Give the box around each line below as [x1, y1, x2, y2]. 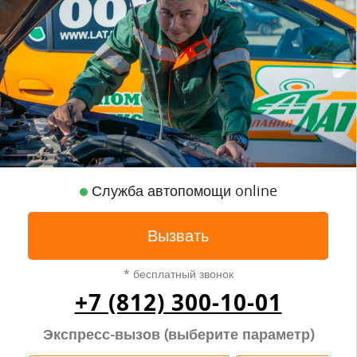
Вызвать [147, 226, 209, 245]
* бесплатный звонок [123, 265, 233, 281]
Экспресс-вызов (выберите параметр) [42, 324, 314, 343]
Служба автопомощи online [87, 180, 277, 200]
